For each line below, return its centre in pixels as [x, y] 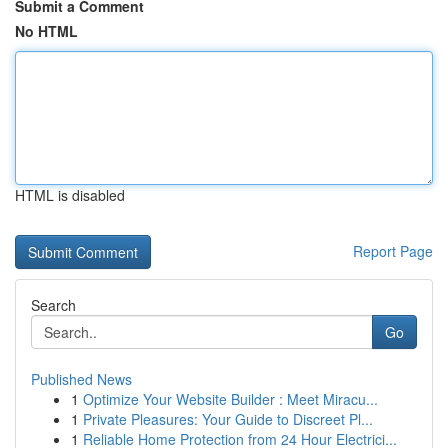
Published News [81, 379]
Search [53, 305]
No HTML [46, 31]
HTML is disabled [70, 195]
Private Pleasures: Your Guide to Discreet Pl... [228, 419]
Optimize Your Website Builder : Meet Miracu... [230, 399]
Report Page [393, 251]
